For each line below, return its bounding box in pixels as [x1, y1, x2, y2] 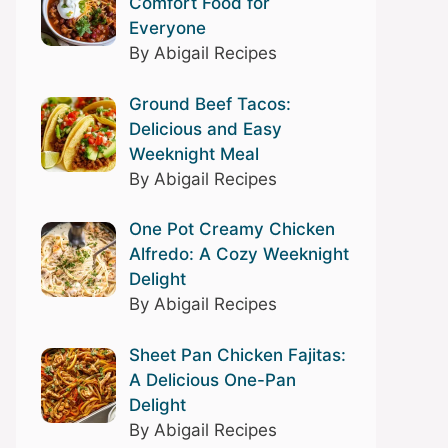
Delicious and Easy [128, 118, 282, 139]
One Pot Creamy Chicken [128, 219, 335, 240]
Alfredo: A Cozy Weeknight [128, 244, 349, 265]
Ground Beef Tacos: [128, 93, 291, 114]
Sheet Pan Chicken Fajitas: [128, 344, 346, 365]
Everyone [128, 18, 206, 39]
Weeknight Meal [128, 143, 259, 164]
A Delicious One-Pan [128, 369, 296, 390]
